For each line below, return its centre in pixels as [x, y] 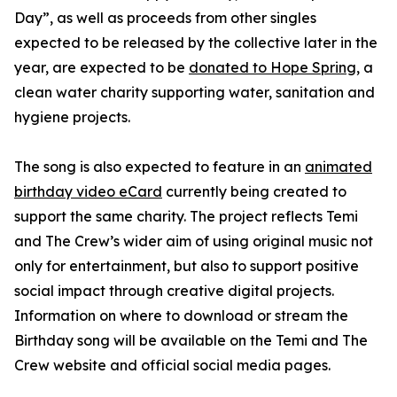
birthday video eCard [88, 192]
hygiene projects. [72, 117]
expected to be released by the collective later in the [196, 43]
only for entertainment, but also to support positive [187, 266]
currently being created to [254, 192]
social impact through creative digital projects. [174, 291]
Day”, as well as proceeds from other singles [165, 18]
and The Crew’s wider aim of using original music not [194, 241]
